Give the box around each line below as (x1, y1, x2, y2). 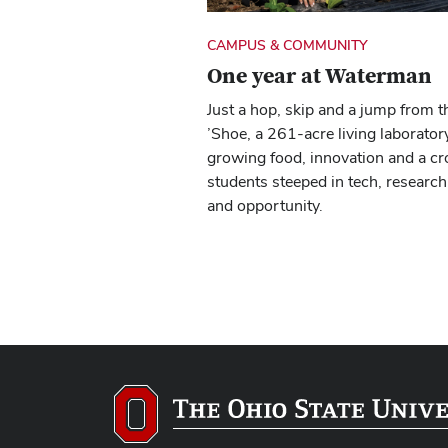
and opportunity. (207, 195, 323, 217)
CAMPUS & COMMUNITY (207, 36, 368, 55)
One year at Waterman (207, 62, 432, 91)
